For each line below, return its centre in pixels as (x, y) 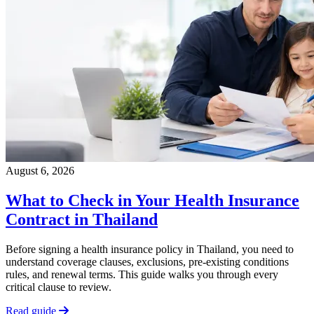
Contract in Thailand (82, 219)
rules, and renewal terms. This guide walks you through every (142, 274)
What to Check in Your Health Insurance (152, 200)
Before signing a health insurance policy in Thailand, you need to (150, 249)
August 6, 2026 (40, 170)
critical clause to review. (59, 287)
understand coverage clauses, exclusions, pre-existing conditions (147, 261)
